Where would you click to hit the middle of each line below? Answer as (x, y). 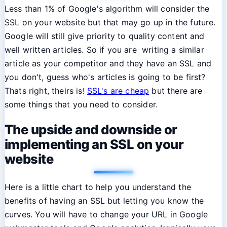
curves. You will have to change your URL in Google (106, 214)
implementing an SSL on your (94, 144)
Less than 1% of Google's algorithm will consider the (107, 9)
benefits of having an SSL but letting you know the (104, 200)
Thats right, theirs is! (46, 91)
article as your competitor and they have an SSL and (108, 64)
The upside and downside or (91, 130)
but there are (176, 91)
